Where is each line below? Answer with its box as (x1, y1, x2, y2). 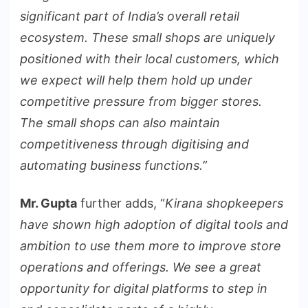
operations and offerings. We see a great (20, 259, 261, 274)
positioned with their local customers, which (20, 51, 279, 66)
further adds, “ (77, 195, 165, 210)
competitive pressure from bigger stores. (20, 93, 262, 109)
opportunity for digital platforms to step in (20, 280, 267, 296)
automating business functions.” (20, 157, 207, 173)
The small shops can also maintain (20, 115, 220, 130)
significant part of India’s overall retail (20, 8, 239, 23)
